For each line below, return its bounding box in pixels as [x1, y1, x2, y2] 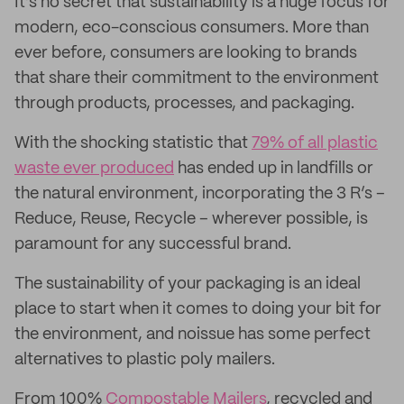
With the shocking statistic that [14, 135, 252, 151]
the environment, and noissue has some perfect [14, 326, 371, 343]
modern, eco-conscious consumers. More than [14, 20, 369, 36]
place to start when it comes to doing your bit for [14, 301, 381, 317]
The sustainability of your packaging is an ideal [14, 276, 361, 292]
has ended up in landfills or [174, 161, 373, 177]
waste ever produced [14, 161, 174, 177]
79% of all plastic [252, 135, 378, 151]
